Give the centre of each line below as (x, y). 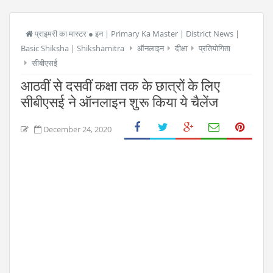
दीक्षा (181, 48)
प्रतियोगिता (214, 48)
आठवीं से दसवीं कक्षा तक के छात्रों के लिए (120, 86)
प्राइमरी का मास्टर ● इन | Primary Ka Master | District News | (136, 34)
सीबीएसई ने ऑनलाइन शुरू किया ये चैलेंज (120, 103)
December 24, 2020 (77, 129)
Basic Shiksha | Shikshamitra (73, 48)
